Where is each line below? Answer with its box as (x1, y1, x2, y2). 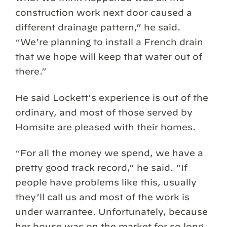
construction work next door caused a (15, 8, 192, 18)
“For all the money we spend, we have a (15, 147, 203, 158)
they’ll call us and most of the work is (15, 192, 190, 202)
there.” (15, 66, 47, 77)
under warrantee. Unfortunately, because (15, 206, 208, 216)
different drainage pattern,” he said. (15, 22, 180, 32)
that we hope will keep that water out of (15, 52, 202, 62)
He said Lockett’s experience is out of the (15, 92, 208, 102)
